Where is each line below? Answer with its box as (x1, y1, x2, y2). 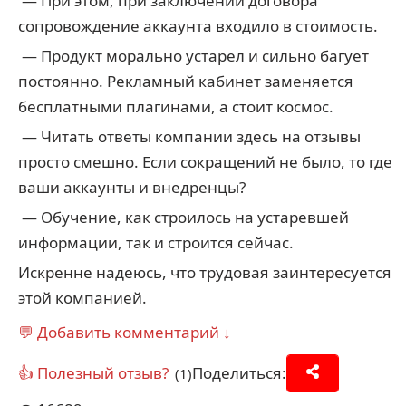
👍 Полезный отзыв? (18, 362, 169, 383)
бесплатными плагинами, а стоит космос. (18, 96, 333, 117)
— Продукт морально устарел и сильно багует (18, 45, 369, 66)
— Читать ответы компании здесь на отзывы (18, 126, 361, 147)
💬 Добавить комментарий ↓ (18, 322, 231, 343)
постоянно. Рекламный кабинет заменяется (18, 71, 353, 92)
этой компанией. (18, 287, 147, 308)
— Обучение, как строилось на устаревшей (18, 207, 349, 227)
